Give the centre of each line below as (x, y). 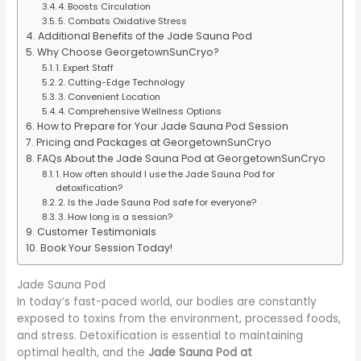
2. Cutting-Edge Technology (121, 82)
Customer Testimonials (96, 231)
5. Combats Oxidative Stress (122, 21)
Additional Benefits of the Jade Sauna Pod (145, 35)
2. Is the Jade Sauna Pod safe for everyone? (157, 202)
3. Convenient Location (109, 96)
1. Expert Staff (84, 67)
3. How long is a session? (115, 216)
